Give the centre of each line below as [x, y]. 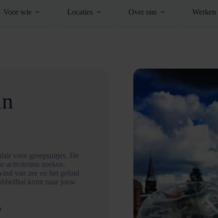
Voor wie [17, 12]
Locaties [80, 12]
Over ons [142, 12]
